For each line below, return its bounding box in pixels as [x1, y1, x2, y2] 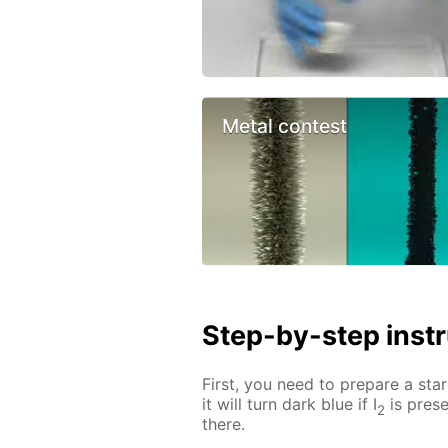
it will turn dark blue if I [202, 394, 377, 415]
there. [202, 414, 245, 435]
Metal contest [222, 114, 347, 139]
